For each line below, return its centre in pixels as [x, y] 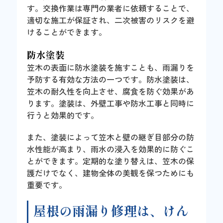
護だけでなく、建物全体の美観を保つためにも [111, 172]
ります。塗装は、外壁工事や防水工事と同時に [111, 103]
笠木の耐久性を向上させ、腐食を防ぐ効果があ [111, 91]
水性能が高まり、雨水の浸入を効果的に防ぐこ [111, 149]
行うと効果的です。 [63, 115]
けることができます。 [67, 32]
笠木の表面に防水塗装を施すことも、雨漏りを [111, 67]
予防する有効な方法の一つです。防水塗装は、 [111, 79]
